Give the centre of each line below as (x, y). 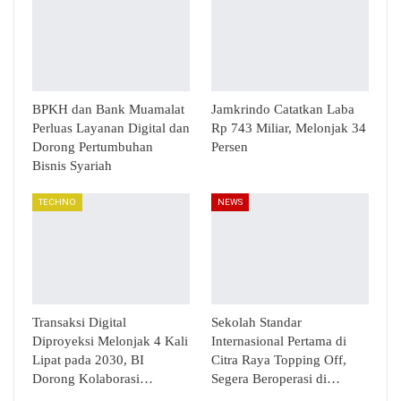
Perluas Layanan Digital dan (111, 128)
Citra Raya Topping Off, (279, 359)
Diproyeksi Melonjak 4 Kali (110, 341)
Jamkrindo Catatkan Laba (283, 110)
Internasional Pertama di (279, 341)
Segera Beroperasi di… (276, 378)
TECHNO (57, 202)
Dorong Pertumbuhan (93, 147)
